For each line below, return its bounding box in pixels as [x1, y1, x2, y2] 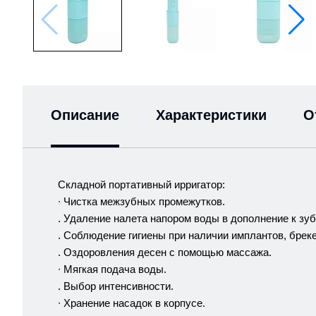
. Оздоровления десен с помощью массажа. [58, 246, 272, 259]
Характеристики [156, 107, 267, 123]
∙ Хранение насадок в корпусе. [58, 297, 205, 310]
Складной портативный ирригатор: [58, 178, 225, 191]
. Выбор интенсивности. [58, 280, 174, 293]
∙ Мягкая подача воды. [58, 263, 166, 276]
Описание [51, 107, 119, 123]
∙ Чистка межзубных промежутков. [58, 195, 225, 208]
